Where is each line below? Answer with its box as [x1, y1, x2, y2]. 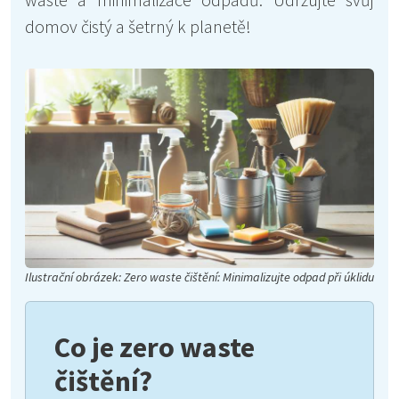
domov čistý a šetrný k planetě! [25, 15, 251, 37]
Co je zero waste [54, 329, 255, 365]
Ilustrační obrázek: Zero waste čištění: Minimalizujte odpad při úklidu [25, 268, 374, 285]
